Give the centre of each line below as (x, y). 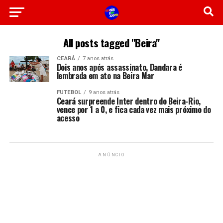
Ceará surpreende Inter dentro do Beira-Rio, (128, 101)
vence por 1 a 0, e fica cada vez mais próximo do (134, 110)
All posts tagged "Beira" (111, 43)
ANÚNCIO (111, 155)
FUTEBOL (69, 93)
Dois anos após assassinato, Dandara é (119, 67)
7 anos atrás (98, 58)
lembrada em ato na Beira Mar (105, 76)
